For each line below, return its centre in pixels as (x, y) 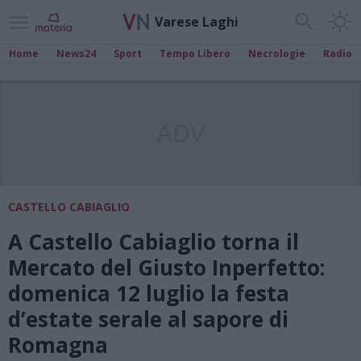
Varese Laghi (197, 21)
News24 (76, 54)
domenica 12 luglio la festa (149, 293)
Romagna (58, 345)
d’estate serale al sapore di (148, 319)
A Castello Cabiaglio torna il (154, 242)
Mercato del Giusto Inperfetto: (166, 268)
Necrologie (277, 54)
